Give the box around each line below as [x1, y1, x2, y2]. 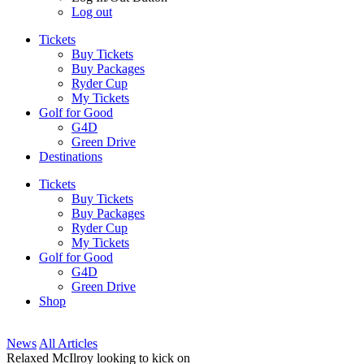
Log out [71, 5, 112, 19]
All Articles [39, 336, 97, 350]
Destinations [39, 149, 102, 163]
